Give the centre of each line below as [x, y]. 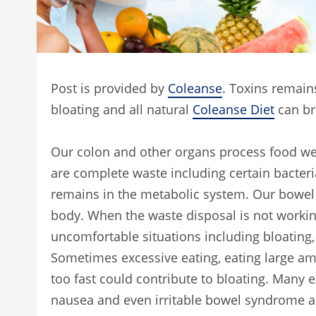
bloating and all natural [122, 109]
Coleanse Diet [233, 109]
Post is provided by [109, 88]
